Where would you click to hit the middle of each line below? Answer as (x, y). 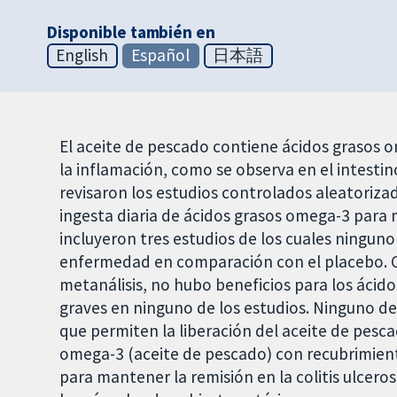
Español (161, 55)
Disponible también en (131, 32)
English (82, 55)
